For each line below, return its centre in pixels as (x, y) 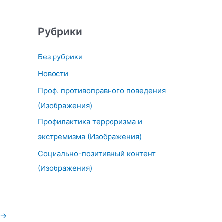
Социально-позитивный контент (97, 153)
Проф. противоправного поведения (102, 90)
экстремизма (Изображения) (90, 137)
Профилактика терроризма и (90, 122)
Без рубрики (60, 57)
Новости (53, 73)
